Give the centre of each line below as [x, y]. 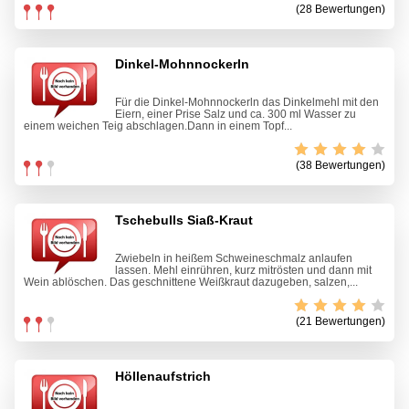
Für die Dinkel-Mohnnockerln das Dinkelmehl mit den [247, 103]
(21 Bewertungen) [341, 322]
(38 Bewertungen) [341, 166]
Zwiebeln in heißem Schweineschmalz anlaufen [234, 259]
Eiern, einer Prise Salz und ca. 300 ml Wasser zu [236, 115]
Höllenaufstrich [163, 377]
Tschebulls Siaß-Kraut [184, 220]
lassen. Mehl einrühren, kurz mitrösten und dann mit [243, 271]
